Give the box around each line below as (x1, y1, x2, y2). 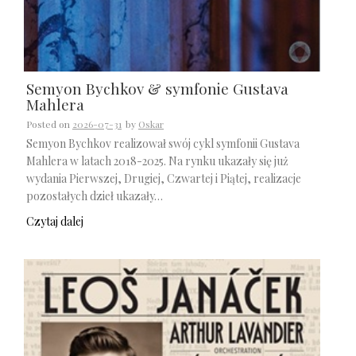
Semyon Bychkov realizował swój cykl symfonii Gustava (26, 135, 300, 151)
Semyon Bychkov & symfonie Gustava (26, 77, 288, 99)
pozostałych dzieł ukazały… (26, 188, 163, 203)
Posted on (26, 117, 72, 130)
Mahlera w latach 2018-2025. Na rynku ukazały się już (26, 153, 288, 168)
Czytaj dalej (26, 214, 83, 230)
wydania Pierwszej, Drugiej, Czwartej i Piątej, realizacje (26, 170, 301, 186)
